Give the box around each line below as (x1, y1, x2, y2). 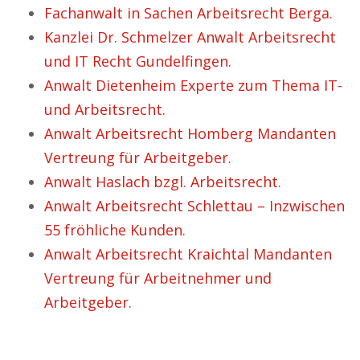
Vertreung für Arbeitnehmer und (44, 268, 272, 288)
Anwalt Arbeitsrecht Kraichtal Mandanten (44, 244, 332, 264)
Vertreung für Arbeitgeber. (44, 148, 231, 167)
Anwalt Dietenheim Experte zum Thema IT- (44, 76, 342, 95)
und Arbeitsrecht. (44, 100, 166, 119)
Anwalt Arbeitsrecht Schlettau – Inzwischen (44, 196, 345, 215)
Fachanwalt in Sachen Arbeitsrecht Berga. (44, 3, 333, 22)
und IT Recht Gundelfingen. (44, 51, 231, 71)
